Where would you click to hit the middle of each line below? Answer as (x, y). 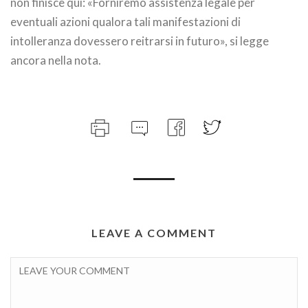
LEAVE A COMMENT (154, 233)
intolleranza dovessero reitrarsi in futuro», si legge (140, 41)
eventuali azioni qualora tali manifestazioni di (125, 22)
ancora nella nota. (56, 60)
